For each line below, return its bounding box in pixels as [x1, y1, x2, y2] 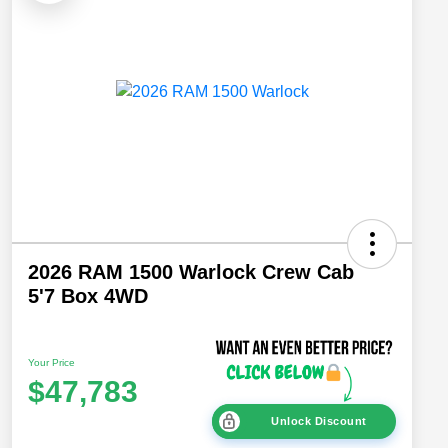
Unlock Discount [271, 415, 367, 428]
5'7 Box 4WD [28, 285, 148, 308]
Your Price [28, 356, 75, 368]
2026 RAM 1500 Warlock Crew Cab [28, 261, 354, 284]
